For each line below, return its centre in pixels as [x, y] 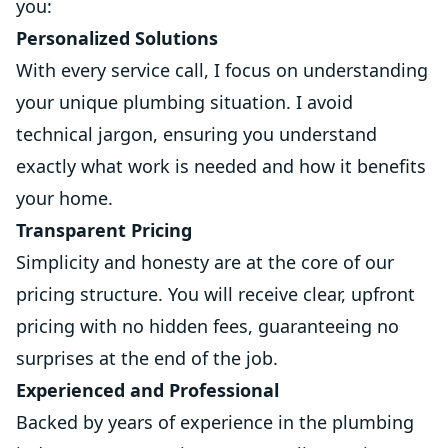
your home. [64, 198]
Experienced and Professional [147, 390]
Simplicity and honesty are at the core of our [205, 262]
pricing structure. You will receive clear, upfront [215, 294]
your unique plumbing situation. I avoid [184, 102]
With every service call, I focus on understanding [222, 70]
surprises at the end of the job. [147, 358]
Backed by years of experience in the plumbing [215, 422]
